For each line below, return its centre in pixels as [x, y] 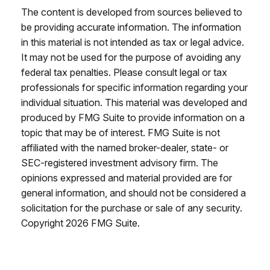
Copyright [43, 223]
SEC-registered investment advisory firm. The [120, 163]
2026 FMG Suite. [103, 223]
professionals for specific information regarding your [134, 87]
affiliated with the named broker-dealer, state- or [125, 148]
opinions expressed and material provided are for [127, 178]
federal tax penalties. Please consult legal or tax [124, 72]
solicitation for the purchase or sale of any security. [132, 208]
